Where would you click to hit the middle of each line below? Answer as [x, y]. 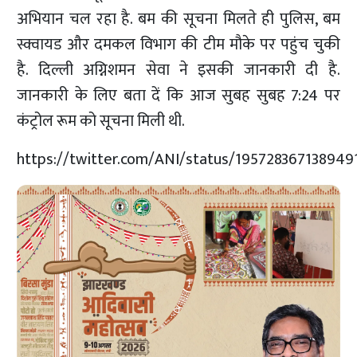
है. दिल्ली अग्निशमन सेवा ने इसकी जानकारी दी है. [178, 71]
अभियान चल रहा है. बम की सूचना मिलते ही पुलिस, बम [178, 20]
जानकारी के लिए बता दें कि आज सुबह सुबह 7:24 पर [178, 96]
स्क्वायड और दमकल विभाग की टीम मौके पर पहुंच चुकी [178, 45]
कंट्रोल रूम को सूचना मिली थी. [101, 122]
